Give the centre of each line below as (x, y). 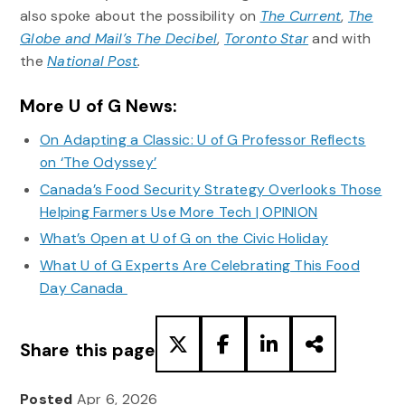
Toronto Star (266, 38)
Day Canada (83, 287)
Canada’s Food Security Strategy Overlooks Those (211, 189)
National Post (93, 61)
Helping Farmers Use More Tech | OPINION (179, 212)
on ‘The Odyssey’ (98, 163)
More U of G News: (98, 107)
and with (340, 38)
